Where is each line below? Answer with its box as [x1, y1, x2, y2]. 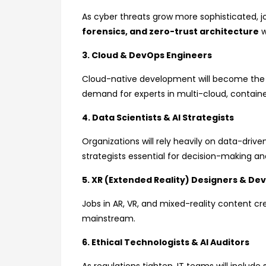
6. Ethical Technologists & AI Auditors [82, 236, 249, 248]
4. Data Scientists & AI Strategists [82, 112, 234, 123]
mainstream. [82, 213, 135, 224]
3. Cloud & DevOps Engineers [82, 49, 212, 61]
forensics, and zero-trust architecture [82, 26, 259, 37]
